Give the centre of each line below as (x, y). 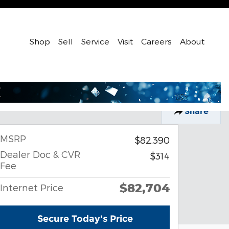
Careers (156, 41)
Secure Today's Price (85, 219)
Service (95, 41)
